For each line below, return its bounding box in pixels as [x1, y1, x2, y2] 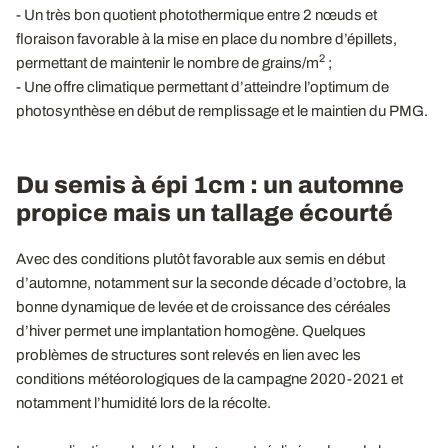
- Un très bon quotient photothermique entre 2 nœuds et [16, 6, 377, 23]
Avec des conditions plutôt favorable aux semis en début [16, 250, 385, 267]
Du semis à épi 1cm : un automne [16, 171, 404, 198]
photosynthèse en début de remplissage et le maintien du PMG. [16, 102, 428, 119]
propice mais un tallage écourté [16, 199, 393, 226]
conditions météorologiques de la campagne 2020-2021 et [16, 370, 403, 387]
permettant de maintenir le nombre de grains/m [16, 54, 319, 71]
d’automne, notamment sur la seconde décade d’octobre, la [16, 274, 406, 291]
